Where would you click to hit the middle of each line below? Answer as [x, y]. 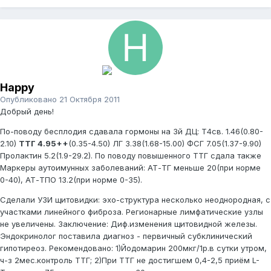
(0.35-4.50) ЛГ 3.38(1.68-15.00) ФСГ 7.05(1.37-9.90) [165, 144]
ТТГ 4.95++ [44, 144]
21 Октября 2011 [90, 100]
